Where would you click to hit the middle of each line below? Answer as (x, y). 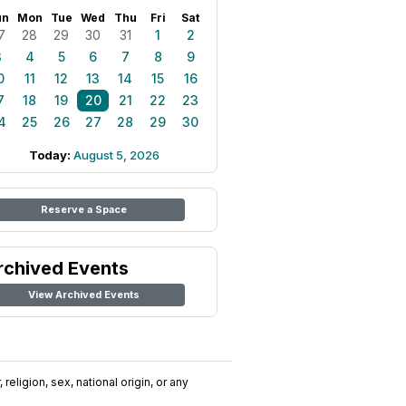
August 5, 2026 (116, 155)
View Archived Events (83, 295)
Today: (51, 155)
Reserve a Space (83, 209)
